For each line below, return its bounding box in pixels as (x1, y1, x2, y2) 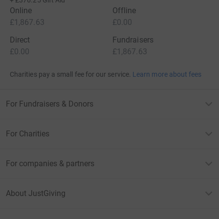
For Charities (6, 129, 49, 138)
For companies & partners (6, 159, 94, 168)
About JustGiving (6, 189, 66, 198)
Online (10, 6, 32, 15)
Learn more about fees (132, 70, 202, 78)
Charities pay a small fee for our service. (10, 70, 131, 78)
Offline (112, 6, 136, 15)
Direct (10, 35, 30, 44)
